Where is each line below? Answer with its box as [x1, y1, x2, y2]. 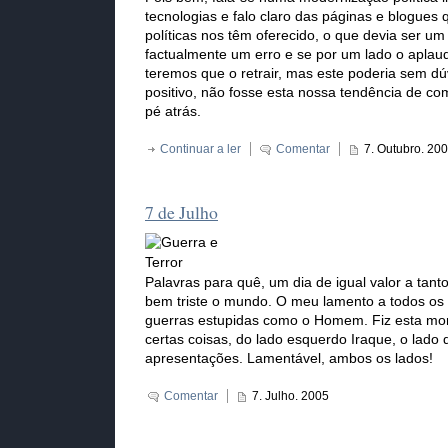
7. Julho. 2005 [252, 389, 329, 404]
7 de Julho [145, 200, 218, 225]
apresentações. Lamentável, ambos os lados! [145, 351, 433, 367]
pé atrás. [145, 104, 201, 120]
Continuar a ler [160, 142, 241, 157]
